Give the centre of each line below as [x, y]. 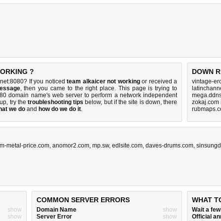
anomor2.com [71, 146]
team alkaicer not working [103, 81]
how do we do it [60, 109]
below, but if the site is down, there [130, 102]
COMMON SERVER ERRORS [83, 200]
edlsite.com [127, 146]
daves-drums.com [169, 146]
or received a [159, 81]
